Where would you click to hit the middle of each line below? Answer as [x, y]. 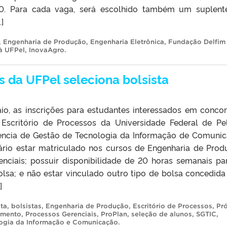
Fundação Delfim [197, 42]
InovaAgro [47, 50]
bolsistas [26, 206]
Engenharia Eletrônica [127, 42]
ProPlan [114, 214]
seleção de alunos [162, 214]
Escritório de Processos [173, 206]
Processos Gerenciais [61, 214]
